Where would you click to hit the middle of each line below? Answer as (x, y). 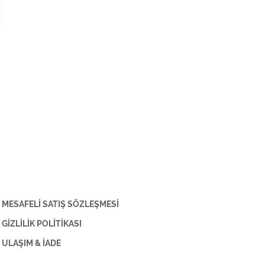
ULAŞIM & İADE (31, 243)
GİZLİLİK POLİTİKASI (42, 223)
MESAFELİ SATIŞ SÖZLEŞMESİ (60, 204)
